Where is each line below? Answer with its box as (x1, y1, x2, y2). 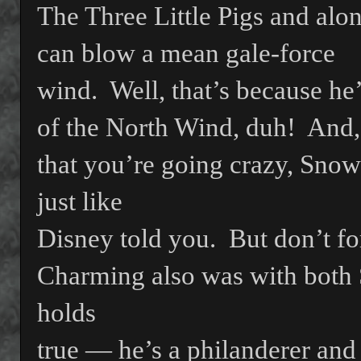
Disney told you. (37, 224, 216, 254)
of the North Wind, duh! (37, 113, 296, 143)
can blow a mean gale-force (37, 39, 335, 68)
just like (37, 187, 122, 217)
